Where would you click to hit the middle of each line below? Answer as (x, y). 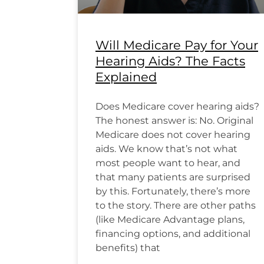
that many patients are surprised (173, 177)
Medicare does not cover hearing (173, 134)
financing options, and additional (173, 233)
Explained (126, 77)
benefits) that (128, 247)
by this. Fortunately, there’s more (173, 191)
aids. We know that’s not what (166, 148)
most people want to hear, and (168, 163)
